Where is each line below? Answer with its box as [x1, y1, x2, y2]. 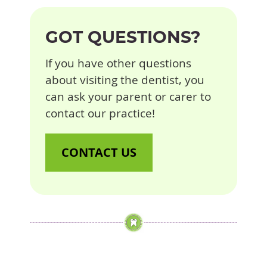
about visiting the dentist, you [45, 72, 204, 88]
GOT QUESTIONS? [45, 29, 200, 46]
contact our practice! [45, 105, 155, 121]
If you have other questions [45, 55, 191, 71]
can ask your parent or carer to [45, 88, 211, 104]
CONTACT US [61, 144, 136, 160]
